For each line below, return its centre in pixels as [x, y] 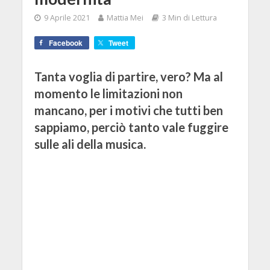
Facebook [65, 43]
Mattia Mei [125, 18]
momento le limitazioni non [108, 94]
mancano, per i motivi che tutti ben [128, 111]
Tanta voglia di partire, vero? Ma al [128, 77]
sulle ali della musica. [90, 144]
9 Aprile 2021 [67, 18]
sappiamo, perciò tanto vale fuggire [131, 127]
